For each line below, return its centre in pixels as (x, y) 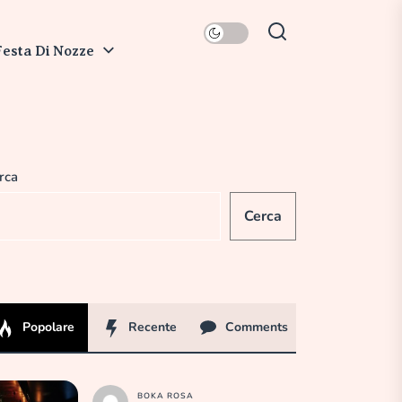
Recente (151, 327)
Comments (255, 327)
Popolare (47, 327)
